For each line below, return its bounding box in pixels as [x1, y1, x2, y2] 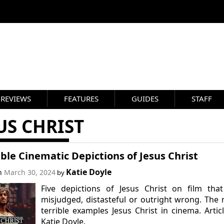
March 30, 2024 [3, 167, 55, 177]
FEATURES [64, 93, 98, 103]
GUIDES [131, 93, 158, 103]
